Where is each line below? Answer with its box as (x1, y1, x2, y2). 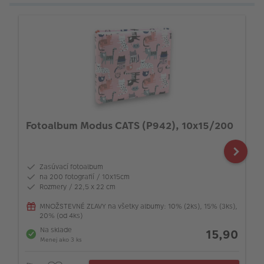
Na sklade (40, 225, 72, 235)
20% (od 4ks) (39, 210, 82, 220)
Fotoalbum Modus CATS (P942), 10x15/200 (26, 118, 233, 133)
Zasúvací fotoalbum (39, 161, 103, 171)
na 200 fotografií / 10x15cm (39, 171, 130, 181)
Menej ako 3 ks (40, 235, 82, 244)
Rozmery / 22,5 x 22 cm (39, 181, 115, 192)
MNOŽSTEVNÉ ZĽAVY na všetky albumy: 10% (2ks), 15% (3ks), (39, 201, 237, 211)
